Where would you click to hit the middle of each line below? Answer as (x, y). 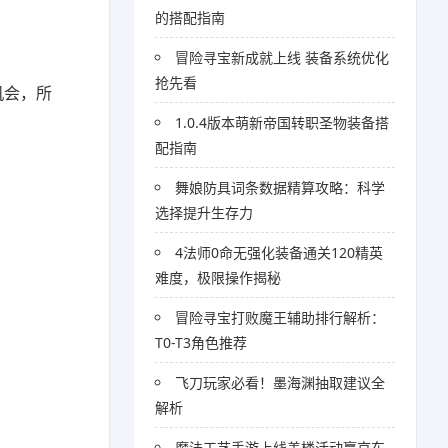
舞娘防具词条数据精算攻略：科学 (280, 187)
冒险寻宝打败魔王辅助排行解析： (280, 317)
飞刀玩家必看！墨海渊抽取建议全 (280, 382)
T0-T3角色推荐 (201, 342)
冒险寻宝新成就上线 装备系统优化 (282, 57)
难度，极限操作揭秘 (218, 277)
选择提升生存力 (204, 212)
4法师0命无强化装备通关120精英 (279, 252)
